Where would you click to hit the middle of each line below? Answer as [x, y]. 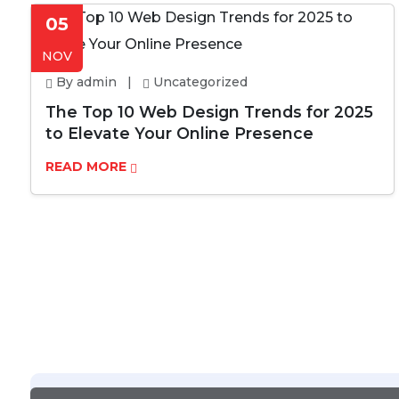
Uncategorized [199, 82]
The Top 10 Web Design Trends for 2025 [209, 112]
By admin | [98, 82]
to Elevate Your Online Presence [179, 133]
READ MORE [88, 167]
